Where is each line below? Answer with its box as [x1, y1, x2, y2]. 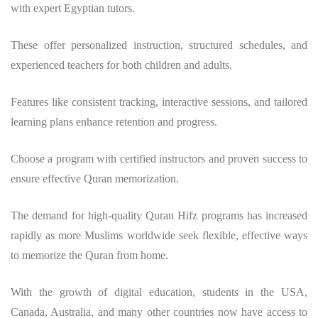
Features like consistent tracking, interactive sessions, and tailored [11, 95, 307, 108]
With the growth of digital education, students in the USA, [11, 285, 307, 298]
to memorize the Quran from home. [11, 248, 168, 261]
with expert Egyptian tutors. [11, 1, 135, 14]
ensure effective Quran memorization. [11, 172, 179, 185]
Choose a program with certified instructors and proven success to [11, 152, 307, 165]
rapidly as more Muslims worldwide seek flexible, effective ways [11, 229, 307, 241]
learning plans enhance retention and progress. [11, 115, 217, 128]
